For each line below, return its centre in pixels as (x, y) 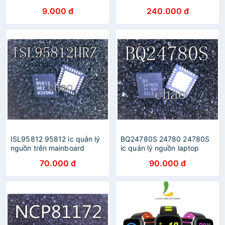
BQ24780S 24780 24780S (165, 139)
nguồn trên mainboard (47, 148)
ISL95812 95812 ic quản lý (55, 139)
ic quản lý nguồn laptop (160, 148)
